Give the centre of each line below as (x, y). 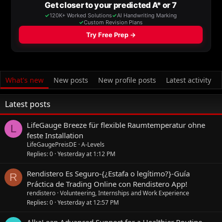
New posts (71, 80)
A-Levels (93, 144)
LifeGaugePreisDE (52, 144)
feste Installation (55, 135)
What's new (25, 80)
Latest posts (28, 104)
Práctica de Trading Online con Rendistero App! (107, 184)
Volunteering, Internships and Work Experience (125, 193)
